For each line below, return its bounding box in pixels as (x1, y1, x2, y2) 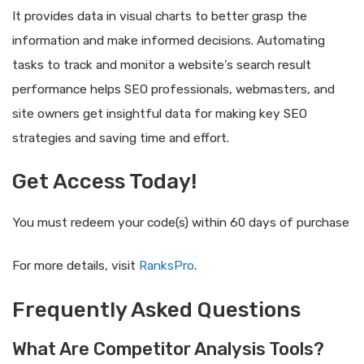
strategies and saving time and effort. (12, 130, 229, 145)
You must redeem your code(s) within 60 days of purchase (12, 215, 349, 231)
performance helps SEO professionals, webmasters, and (12, 81, 335, 97)
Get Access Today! (12, 169, 197, 195)
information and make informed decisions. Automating (12, 32, 325, 48)
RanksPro (139, 258, 194, 274)
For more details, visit (12, 258, 139, 274)
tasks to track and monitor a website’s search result (12, 57, 311, 72)
